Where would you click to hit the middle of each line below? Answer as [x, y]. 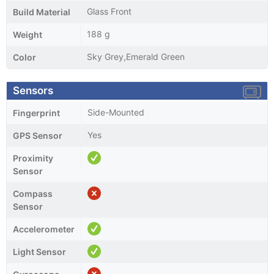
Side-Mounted [116, 112]
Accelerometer [44, 229]
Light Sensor [39, 251]
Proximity [33, 158]
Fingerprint [36, 113]
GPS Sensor [38, 135]
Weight [28, 34]
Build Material [42, 12]
